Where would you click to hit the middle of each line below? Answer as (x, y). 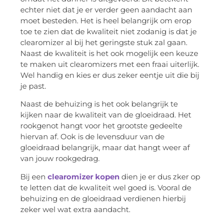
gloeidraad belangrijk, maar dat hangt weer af (105, 148)
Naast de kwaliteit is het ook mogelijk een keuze (109, 53)
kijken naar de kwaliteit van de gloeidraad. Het (106, 115)
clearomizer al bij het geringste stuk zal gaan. (104, 42)
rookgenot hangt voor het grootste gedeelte (101, 126)
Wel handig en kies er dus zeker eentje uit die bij (110, 75)
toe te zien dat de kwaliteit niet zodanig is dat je (109, 31)
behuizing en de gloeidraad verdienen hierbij (103, 198)
